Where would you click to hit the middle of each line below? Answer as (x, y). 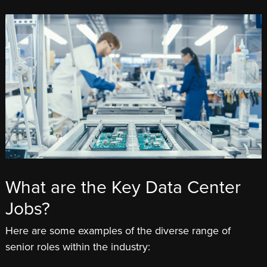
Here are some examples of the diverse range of (118, 231)
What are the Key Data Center (123, 187)
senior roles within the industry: (79, 247)
